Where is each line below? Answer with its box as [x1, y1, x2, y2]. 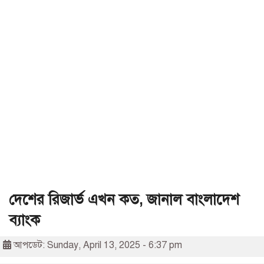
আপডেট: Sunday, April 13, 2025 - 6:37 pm [11, 239, 182, 251]
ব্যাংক [9, 211, 40, 229]
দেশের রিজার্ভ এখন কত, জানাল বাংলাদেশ [9, 190, 239, 209]
